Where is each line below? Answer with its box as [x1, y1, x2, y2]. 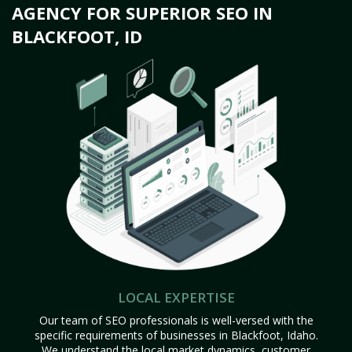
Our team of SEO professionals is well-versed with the [38, 313, 313, 328]
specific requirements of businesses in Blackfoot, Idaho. [34, 328, 318, 343]
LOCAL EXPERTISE [117, 288, 235, 306]
